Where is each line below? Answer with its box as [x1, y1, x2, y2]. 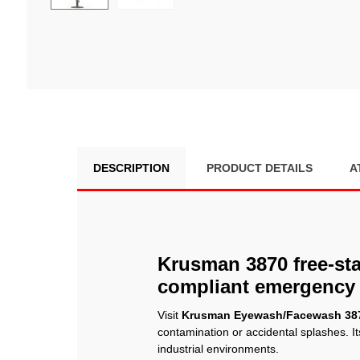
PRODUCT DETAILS [207, 161, 313, 174]
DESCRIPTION [93, 161, 170, 174]
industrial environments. [157, 342, 279, 356]
